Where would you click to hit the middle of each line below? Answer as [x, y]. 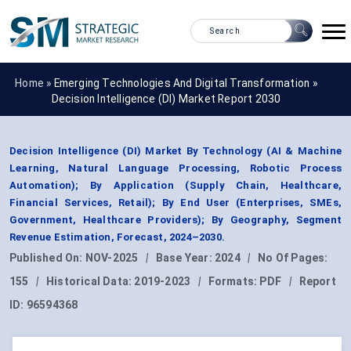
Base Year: [185, 258]
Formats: [234, 282]
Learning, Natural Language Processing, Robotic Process [175, 168]
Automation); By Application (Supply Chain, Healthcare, [175, 186]
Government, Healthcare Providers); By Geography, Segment [175, 220]
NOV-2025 [112, 258]
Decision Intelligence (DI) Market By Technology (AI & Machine [175, 151]
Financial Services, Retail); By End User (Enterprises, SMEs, [175, 203]
